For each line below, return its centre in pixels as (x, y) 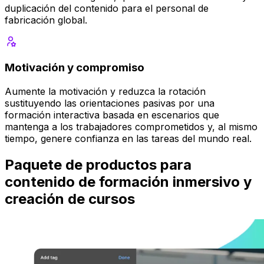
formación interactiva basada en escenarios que (112, 115)
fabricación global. (46, 20)
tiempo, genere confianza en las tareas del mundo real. (128, 138)
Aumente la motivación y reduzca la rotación (105, 91)
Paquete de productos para (98, 164)
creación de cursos (70, 199)
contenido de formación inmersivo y (128, 181)
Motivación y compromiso (75, 68)
